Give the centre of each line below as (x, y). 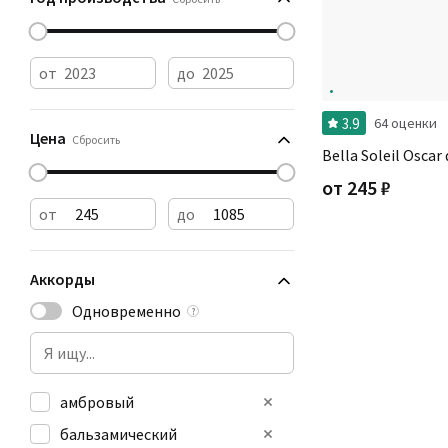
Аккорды (62, 279)
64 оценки (405, 123)
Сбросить (96, 139)
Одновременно (126, 311)
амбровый (97, 402)
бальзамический (118, 434)
